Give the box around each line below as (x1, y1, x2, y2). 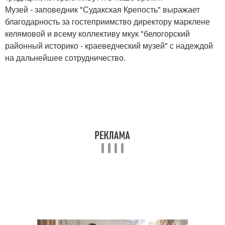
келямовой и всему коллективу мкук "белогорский (5, 28, 190, 40)
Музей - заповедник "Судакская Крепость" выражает (5, 4, 200, 16)
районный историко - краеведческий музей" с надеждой (5, 40, 213, 52)
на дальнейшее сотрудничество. (5, 52, 126, 64)
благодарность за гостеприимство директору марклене (5, 16, 210, 28)
